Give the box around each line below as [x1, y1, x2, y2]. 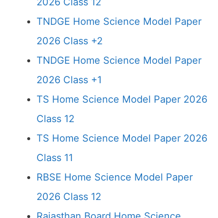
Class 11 [36, 152, 73, 163]
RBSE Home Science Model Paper [36, 171, 193, 183]
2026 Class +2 [36, 35, 103, 47]
